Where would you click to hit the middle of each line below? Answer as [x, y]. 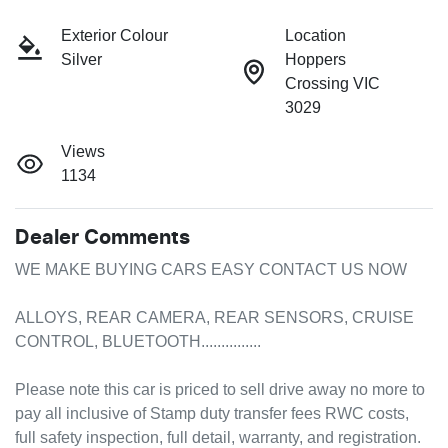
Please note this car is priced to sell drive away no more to [220, 390]
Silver [81, 60]
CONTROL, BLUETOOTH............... [138, 342]
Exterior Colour [114, 36]
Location [315, 36]
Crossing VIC [332, 84]
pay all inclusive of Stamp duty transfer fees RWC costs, [212, 414]
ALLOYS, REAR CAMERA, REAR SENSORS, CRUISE [214, 318]
